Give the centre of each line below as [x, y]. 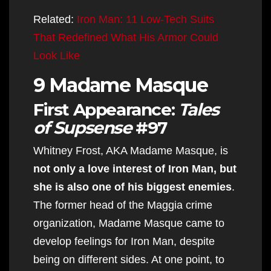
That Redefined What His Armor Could [126, 37]
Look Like [57, 55]
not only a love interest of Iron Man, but [135, 168]
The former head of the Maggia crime [123, 205]
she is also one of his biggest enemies [132, 187]
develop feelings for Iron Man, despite [124, 241]
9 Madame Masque [120, 85]
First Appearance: [106, 109]
